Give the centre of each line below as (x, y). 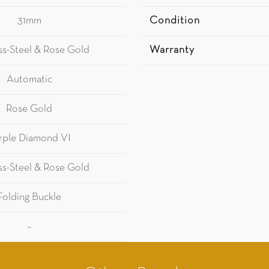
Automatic (29, 80)
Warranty (172, 50)
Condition (175, 21)
